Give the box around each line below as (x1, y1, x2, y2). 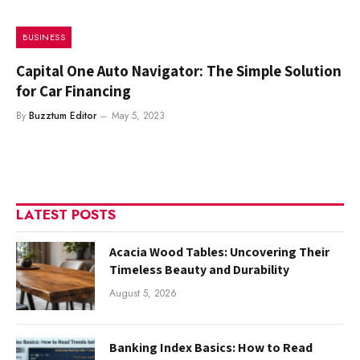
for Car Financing (16, 80, 131, 100)
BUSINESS (22, 30, 66, 43)
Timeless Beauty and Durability (109, 260, 289, 278)
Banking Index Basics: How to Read (109, 339, 313, 357)
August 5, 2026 (109, 285, 177, 301)
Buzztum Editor (29, 108, 96, 123)
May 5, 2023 (112, 108, 165, 123)
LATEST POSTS (16, 204, 116, 224)
